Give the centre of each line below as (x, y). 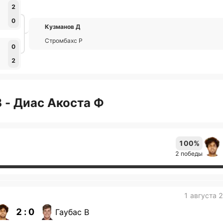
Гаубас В (72, 212)
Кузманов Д (62, 27)
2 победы (189, 154)
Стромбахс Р (64, 41)
